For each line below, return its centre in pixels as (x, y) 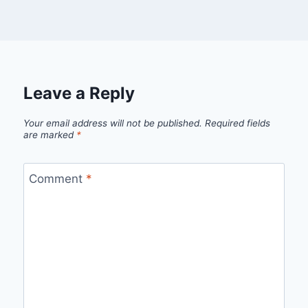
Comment (58, 178)
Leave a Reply (79, 93)
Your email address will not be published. (112, 123)
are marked (49, 135)
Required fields (237, 123)
